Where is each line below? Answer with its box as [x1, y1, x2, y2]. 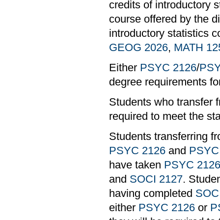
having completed [109, 187, 195, 199]
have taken [109, 159, 164, 171]
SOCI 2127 [130, 173, 183, 185]
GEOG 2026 [109, 41, 168, 54]
